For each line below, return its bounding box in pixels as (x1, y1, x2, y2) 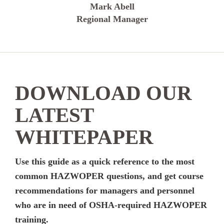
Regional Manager (76, 13, 148, 24)
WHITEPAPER (15, 125, 153, 148)
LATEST (15, 103, 93, 126)
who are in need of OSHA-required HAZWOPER (15, 200, 207, 210)
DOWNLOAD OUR (15, 81, 192, 104)
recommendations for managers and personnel (15, 185, 194, 196)
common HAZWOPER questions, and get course (15, 171, 203, 181)
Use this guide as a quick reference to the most (15, 156, 194, 167)
